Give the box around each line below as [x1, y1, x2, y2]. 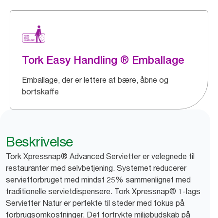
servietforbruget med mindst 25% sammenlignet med [6, 175, 191, 184]
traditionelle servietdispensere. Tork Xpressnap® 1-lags [6, 186, 200, 196]
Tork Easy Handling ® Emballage [22, 54, 184, 66]
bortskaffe [22, 87, 59, 96]
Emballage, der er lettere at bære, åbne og [22, 75, 168, 85]
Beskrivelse [6, 133, 73, 150]
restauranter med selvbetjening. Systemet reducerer [6, 163, 186, 173]
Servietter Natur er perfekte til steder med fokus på [6, 198, 184, 208]
